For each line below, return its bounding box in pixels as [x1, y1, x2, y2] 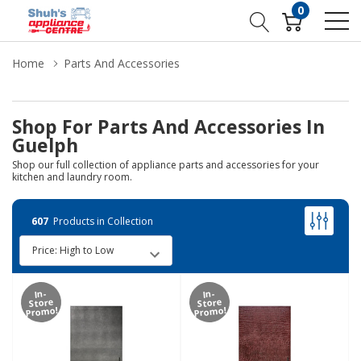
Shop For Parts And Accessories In [12, 114, 325, 139]
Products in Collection [48, 214, 153, 228]
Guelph [12, 132, 78, 158]
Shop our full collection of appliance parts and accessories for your [12, 158, 319, 172]
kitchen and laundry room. [12, 170, 132, 184]
